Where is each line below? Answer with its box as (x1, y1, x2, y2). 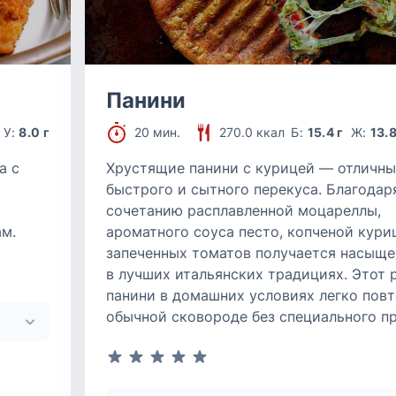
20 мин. (134, 125, 180, 140)
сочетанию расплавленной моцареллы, (106, 202, 381, 219)
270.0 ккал (219, 125, 285, 140)
